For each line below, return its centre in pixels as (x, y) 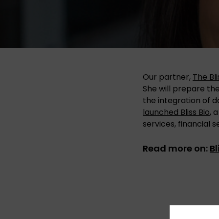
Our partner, (168, 77)
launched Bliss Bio (176, 112)
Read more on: (176, 148)
